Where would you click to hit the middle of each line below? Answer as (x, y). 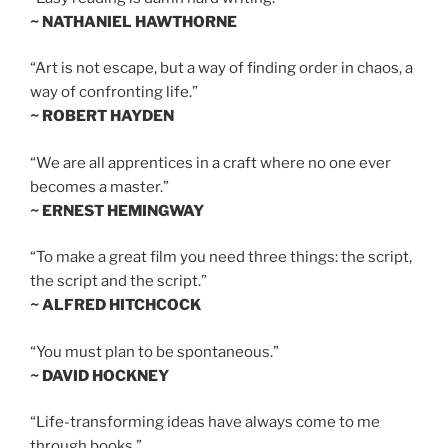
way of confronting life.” (114, 92)
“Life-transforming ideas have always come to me (205, 422)
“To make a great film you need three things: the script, (221, 257)
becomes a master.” (99, 186)
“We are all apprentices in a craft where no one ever (210, 162)
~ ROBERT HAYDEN (102, 116)
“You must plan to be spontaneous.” (154, 351)
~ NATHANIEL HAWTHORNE (133, 21)
